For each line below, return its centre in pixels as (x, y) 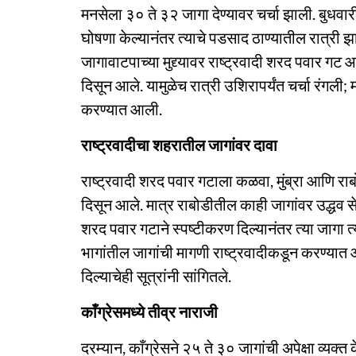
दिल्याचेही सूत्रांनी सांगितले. (156, 276)
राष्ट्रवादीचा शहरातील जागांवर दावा (179, 145)
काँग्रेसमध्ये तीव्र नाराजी (149, 311)
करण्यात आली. (122, 109)
